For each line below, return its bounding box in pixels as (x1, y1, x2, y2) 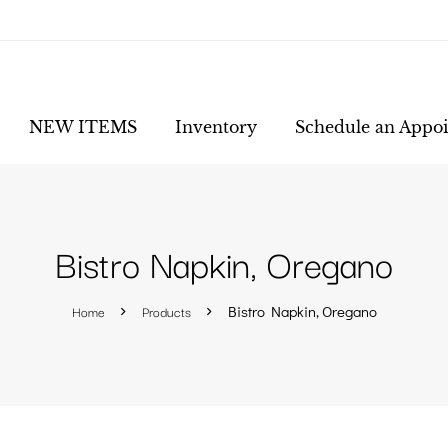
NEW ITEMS (29, 117, 137, 137)
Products (141, 301, 191, 321)
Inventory (175, 117, 257, 137)
